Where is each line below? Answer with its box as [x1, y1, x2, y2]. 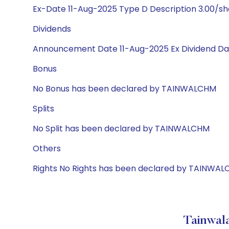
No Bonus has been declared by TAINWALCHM [33, 83, 216, 95]
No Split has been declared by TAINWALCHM [33, 123, 210, 134]
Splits [33, 103, 54, 114]
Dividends [33, 23, 71, 35]
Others [33, 143, 61, 154]
